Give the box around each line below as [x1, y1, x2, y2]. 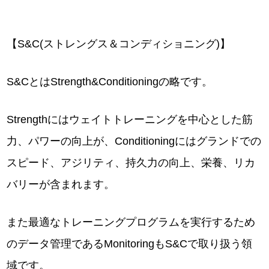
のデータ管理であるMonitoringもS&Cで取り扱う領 [7, 238, 253, 250]
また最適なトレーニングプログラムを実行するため [7, 216, 256, 228]
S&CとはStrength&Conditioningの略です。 [7, 76, 213, 88]
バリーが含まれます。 [7, 178, 115, 190]
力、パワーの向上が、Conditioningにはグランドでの [7, 135, 262, 147]
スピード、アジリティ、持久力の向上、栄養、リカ [7, 157, 256, 169]
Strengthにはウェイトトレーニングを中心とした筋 [7, 113, 253, 125]
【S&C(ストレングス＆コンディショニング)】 [7, 38, 231, 50]
